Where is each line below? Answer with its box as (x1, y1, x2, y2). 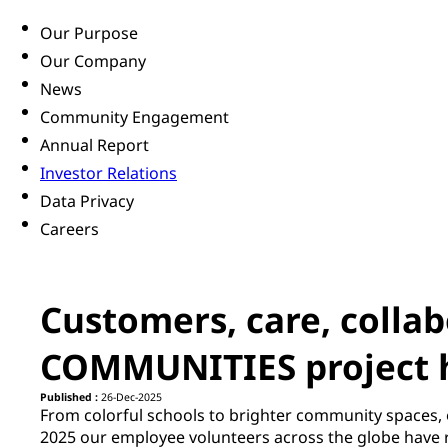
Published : (40, 390, 98, 405)
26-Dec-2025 (98, 390, 162, 405)
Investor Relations (40, 162, 177, 185)
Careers (40, 218, 99, 241)
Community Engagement (40, 106, 229, 129)
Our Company (40, 50, 146, 73)
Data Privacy (40, 190, 134, 213)
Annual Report (40, 134, 149, 157)
